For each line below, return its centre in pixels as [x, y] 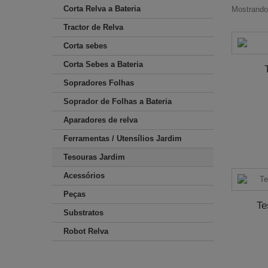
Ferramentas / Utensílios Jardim [123, 138]
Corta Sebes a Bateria [103, 64]
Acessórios [84, 176]
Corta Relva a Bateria [102, 9]
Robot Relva [86, 231]
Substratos [83, 213]
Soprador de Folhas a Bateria [118, 101]
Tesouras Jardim [94, 157]
